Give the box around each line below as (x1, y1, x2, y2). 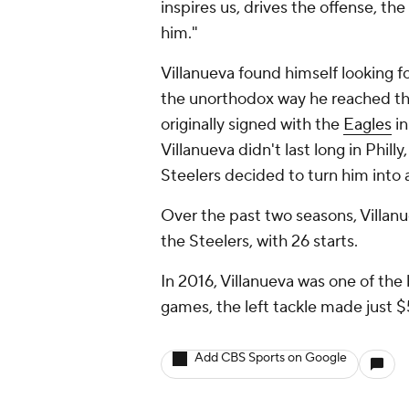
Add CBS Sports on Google (194, 350, 347, 367)
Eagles (343, 114, 392, 136)
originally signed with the (161, 114, 343, 136)
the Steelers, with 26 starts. (161, 231, 362, 253)
